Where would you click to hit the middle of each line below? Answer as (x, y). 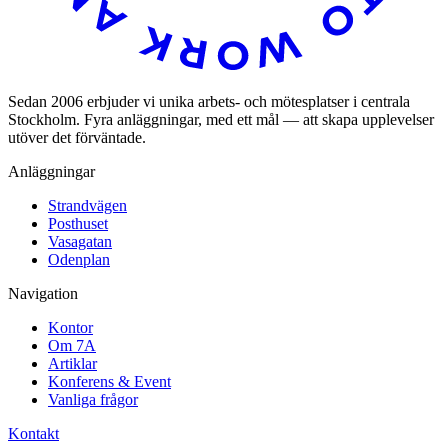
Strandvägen (87, 205)
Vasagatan (80, 241)
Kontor (70, 327)
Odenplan (79, 259)
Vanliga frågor (93, 399)
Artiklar (72, 363)
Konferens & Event (109, 381)
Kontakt (33, 433)
